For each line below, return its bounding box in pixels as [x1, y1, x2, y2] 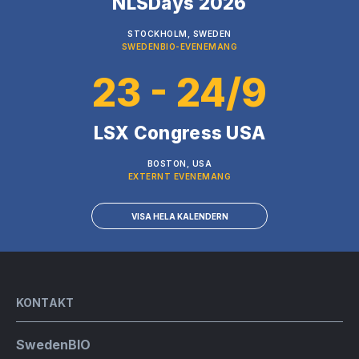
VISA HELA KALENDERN [131, 212, 228, 221]
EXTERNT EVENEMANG [127, 171, 232, 181]
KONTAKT [16, 296, 74, 309]
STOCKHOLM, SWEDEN [127, 29, 232, 38]
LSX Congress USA [93, 122, 266, 143]
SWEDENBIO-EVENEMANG [121, 42, 238, 51]
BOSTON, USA [147, 159, 212, 168]
